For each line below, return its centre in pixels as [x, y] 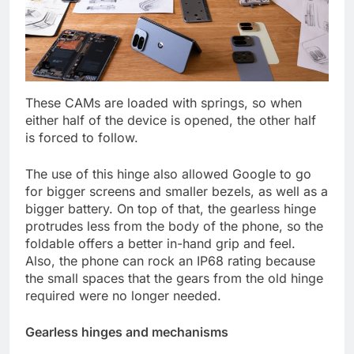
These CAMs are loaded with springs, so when [164, 102]
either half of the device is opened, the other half [171, 120]
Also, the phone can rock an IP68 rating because [170, 260]
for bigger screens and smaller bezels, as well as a [177, 191]
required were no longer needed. [123, 295]
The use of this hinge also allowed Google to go [168, 173]
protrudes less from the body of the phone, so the [174, 226]
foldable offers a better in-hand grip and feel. [160, 243]
